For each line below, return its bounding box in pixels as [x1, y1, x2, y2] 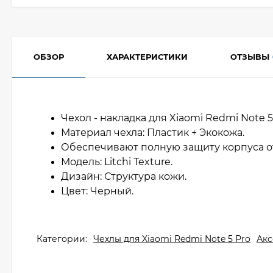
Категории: [37, 233, 87, 244]
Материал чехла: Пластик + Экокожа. [61, 127, 247, 138]
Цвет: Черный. [61, 185, 136, 197]
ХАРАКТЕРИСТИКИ [107, 52, 188, 62]
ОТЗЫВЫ [230, 52, 269, 62]
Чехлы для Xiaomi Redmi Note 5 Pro [93, 233, 250, 244]
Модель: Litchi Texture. [61, 156, 175, 168]
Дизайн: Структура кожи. [61, 171, 189, 182]
